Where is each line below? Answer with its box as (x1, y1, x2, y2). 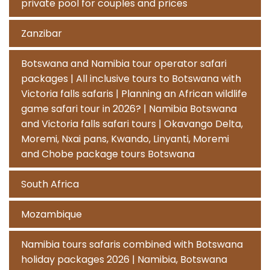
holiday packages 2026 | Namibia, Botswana (21, 253, 227, 266)
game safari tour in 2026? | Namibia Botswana (21, 102, 237, 116)
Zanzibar (21, 27, 62, 40)
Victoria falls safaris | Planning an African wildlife (21, 87, 247, 101)
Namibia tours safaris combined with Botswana (21, 237, 243, 251)
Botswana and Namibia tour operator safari (21, 57, 227, 71)
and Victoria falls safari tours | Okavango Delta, (21, 117, 243, 131)
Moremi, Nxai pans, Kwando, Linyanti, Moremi (21, 132, 229, 146)
